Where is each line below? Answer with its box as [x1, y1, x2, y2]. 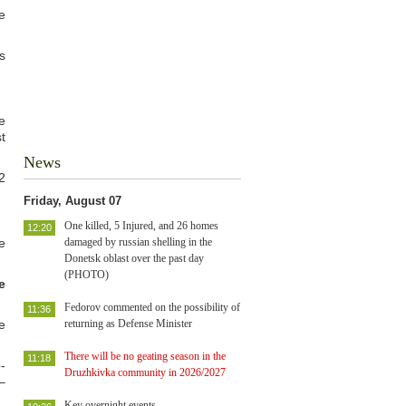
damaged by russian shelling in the [64, 236, 212, 248]
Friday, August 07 [24, 194, 121, 208]
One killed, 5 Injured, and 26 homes [64, 219, 218, 232]
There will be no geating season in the [64, 350, 226, 362]
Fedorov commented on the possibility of [64, 301, 240, 314]
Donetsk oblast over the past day [64, 252, 204, 265]
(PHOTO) [64, 268, 109, 281]
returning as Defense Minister [64, 317, 192, 330]
